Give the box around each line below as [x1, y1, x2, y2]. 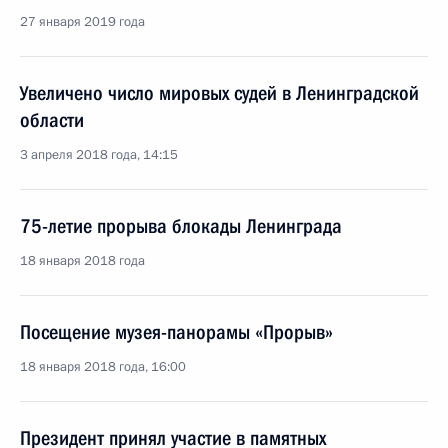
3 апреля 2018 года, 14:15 [20, 146, 178, 164]
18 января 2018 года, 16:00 [20, 358, 186, 376]
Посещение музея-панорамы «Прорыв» [20, 320, 333, 344]
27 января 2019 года [20, 13, 145, 31]
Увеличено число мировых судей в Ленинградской [20, 81, 419, 105]
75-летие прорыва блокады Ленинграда [20, 214, 342, 238]
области [20, 108, 84, 132]
